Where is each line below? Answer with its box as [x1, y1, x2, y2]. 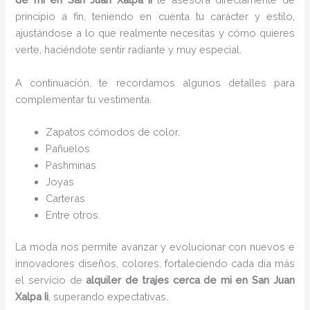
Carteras [46, 192, 86, 204]
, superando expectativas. [48, 290, 169, 302]
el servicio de [15, 273, 86, 286]
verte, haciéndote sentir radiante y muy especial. [15, 44, 242, 56]
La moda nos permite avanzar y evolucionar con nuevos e [15, 240, 295, 253]
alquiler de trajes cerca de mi [86, 273, 232, 286]
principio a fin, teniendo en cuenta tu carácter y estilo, [15, 10, 295, 23]
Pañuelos [46, 142, 91, 154]
